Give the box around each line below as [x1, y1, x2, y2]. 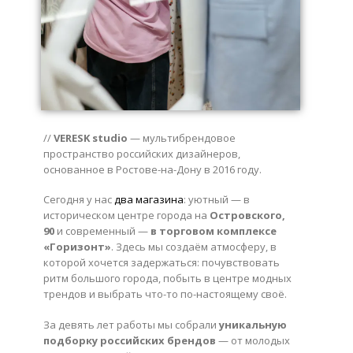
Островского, [210, 208, 285, 223]
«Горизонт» [43, 240, 111, 255]
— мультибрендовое [128, 130, 236, 145]
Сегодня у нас [43, 192, 114, 207]
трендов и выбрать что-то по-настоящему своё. [43, 287, 287, 302]
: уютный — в [184, 192, 250, 207]
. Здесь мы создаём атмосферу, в [111, 240, 277, 255]
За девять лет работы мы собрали [43, 317, 219, 332]
